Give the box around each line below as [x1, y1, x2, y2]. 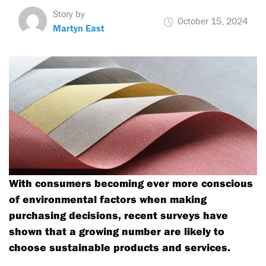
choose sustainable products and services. [9, 240, 230, 254]
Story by [53, 8, 85, 20]
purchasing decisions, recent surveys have [9, 208, 228, 222]
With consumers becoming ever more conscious [9, 176, 253, 190]
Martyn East [53, 22, 104, 34]
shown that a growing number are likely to [9, 224, 224, 238]
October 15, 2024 [175, 15, 248, 27]
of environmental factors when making [9, 192, 207, 206]
